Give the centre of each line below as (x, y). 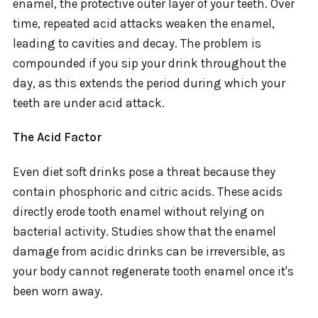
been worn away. (58, 291)
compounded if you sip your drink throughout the (149, 63)
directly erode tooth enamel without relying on (139, 211)
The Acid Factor (57, 137)
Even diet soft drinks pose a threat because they (144, 171)
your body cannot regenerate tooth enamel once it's (153, 271)
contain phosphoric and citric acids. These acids (148, 191)
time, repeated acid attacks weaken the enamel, (144, 23)
